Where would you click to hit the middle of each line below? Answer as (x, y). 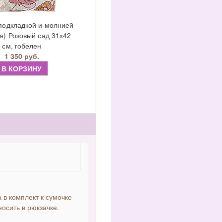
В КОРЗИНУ (22, 68)
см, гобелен (22, 46)
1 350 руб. (22, 56)
